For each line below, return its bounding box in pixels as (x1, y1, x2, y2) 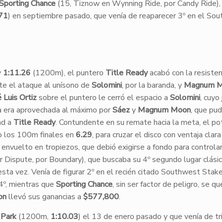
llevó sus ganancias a (6, 191, 83, 202)
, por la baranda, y (121, 80, 184, 91)
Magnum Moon (137, 105, 191, 115)
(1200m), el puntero (30, 67, 106, 78)
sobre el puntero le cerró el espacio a (36, 92, 170, 103)
